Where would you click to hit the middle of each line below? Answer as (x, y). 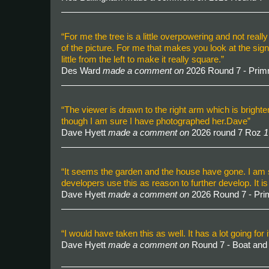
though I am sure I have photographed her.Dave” (156, 121)
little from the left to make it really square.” (143, 59)
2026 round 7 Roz (226, 132)
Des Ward (82, 71)
